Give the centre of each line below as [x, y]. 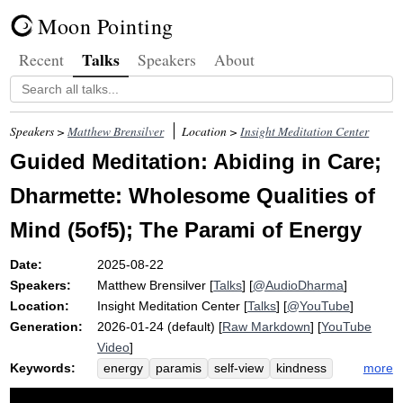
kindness [302, 368]
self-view [239, 368]
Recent [42, 59]
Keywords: [43, 368]
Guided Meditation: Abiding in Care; [196, 161]
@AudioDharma [299, 285]
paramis [179, 368]
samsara [237, 389]
